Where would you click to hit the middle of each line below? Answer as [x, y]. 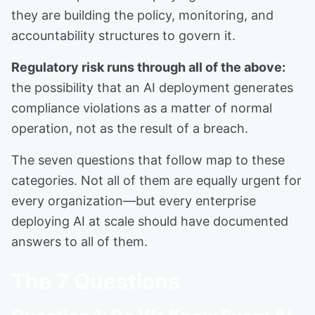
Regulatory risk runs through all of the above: [148, 67]
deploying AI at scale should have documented [150, 221]
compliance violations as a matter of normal [142, 108]
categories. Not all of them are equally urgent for [156, 180]
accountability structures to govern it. [123, 36]
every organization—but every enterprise [134, 201]
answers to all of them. [79, 242]
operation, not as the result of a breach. [130, 128]
